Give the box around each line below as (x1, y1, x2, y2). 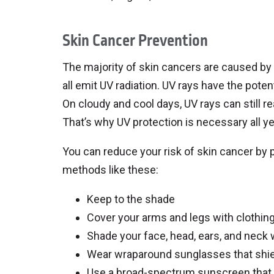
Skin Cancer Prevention (62, 29, 208, 52)
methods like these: (62, 163, 158, 176)
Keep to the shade (87, 193, 175, 206)
